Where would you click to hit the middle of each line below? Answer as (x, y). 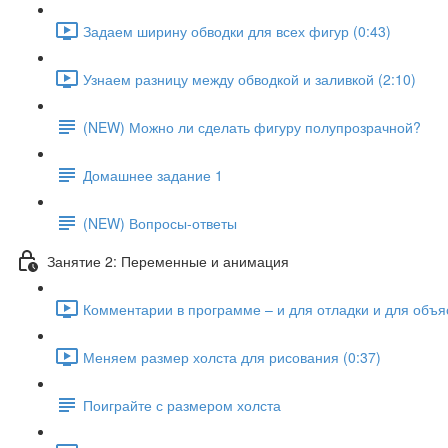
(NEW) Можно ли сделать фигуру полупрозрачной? (252, 126)
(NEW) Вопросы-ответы (160, 222)
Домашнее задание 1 (153, 174)
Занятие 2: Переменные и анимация (168, 260)
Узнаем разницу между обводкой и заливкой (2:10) (249, 78)
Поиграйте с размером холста (182, 404)
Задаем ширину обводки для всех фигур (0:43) (237, 30)
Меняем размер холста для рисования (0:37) (232, 356)
